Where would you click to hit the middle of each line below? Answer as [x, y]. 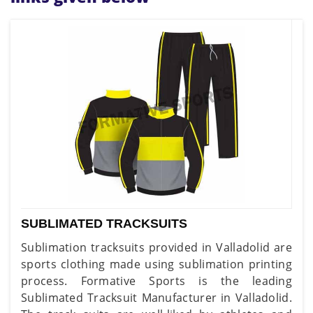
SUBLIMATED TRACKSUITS [104, 223]
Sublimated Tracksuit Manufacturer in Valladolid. [156, 297]
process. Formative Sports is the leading [156, 281]
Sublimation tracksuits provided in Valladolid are [156, 247]
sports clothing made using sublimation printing [156, 264]
